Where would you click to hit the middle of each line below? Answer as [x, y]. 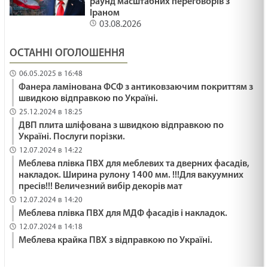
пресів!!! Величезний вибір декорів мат [101, 187]
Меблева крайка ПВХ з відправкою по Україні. [116, 240]
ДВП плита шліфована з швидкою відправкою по [121, 126]
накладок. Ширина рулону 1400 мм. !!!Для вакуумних [131, 175]
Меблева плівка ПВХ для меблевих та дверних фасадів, [134, 164]
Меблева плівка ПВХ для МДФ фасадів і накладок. [123, 214]
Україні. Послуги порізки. [72, 137]
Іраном [104, 13]
